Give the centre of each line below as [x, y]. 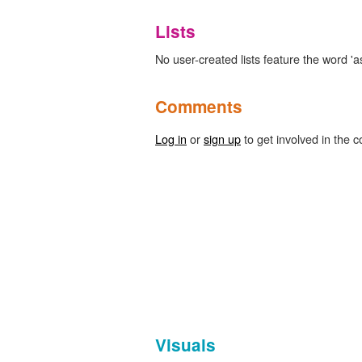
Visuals [185, 344]
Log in [171, 138]
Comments [199, 106]
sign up [222, 138]
